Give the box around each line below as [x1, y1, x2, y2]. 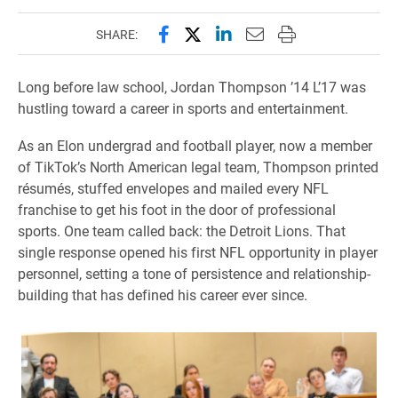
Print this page [276, 21, 393, 45]
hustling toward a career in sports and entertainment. [18, 99, 348, 118]
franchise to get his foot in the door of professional [18, 200, 336, 219]
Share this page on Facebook [156, 21, 386, 45]
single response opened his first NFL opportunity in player [18, 243, 378, 262]
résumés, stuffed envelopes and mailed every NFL [18, 179, 329, 198]
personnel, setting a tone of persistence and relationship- [18, 264, 370, 283]
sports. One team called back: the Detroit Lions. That [18, 221, 346, 241]
